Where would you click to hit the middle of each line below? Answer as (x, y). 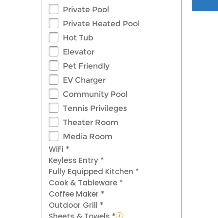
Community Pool (95, 94)
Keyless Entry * (76, 160)
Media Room (88, 136)
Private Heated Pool (101, 23)
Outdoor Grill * (76, 205)
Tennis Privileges (95, 108)
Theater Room (91, 122)
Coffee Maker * (77, 194)
